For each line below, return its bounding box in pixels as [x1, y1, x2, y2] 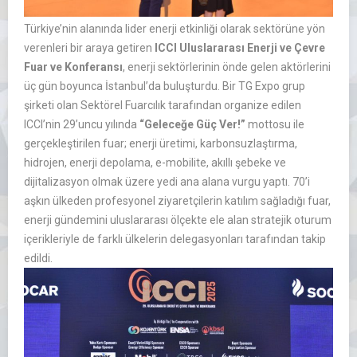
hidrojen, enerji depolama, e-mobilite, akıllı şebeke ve [24, 156, 286, 170]
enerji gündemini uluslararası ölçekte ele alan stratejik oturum [24, 214, 331, 227]
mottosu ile [245, 118, 304, 131]
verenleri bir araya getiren [24, 41, 155, 55]
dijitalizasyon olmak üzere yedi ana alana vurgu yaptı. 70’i [24, 175, 310, 189]
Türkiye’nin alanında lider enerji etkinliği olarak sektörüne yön [24, 22, 325, 36]
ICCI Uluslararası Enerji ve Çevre [155, 41, 325, 55]
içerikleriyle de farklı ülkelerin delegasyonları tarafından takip [24, 233, 326, 246]
